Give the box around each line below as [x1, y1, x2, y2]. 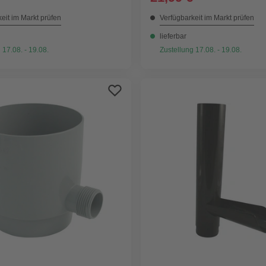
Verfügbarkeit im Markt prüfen [160, 14, 255, 23]
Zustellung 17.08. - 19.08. [160, 46, 242, 55]
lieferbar [160, 32, 187, 41]
